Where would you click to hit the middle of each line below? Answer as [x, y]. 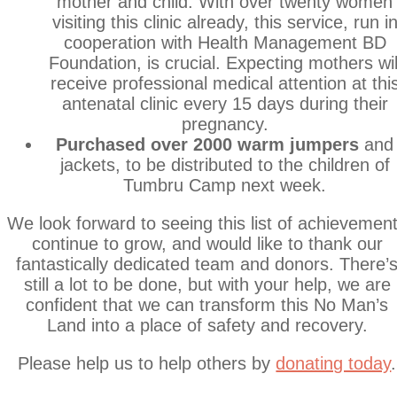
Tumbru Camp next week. [225, 185]
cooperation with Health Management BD [225, 42]
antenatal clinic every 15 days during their [225, 103]
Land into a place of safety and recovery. [207, 325]
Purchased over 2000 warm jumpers [208, 144]
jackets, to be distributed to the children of [225, 164]
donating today [334, 363]
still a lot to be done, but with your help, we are [207, 284]
